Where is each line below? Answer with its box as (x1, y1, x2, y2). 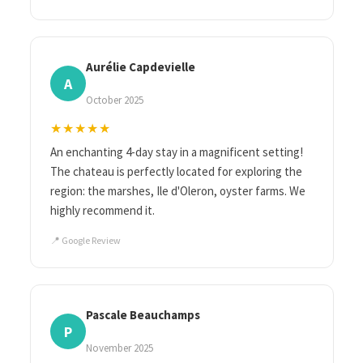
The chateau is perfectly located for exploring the (49, 163, 302, 179)
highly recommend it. (49, 202, 155, 218)
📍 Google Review (49, 233, 121, 246)
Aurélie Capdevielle (85, 58, 195, 75)
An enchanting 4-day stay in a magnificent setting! (49, 143, 303, 160)
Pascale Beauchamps (85, 306, 200, 322)
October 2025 (85, 92, 143, 107)
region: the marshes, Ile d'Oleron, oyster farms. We (49, 182, 305, 199)
